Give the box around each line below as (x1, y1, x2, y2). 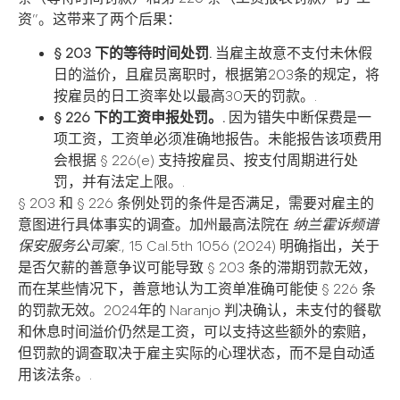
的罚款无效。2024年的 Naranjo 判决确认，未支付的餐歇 (18, 303, 381, 321)
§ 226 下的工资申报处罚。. (54, 110, 225, 128)
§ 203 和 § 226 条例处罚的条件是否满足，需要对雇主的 (18, 196, 374, 213)
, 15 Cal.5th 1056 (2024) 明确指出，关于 (121, 238, 379, 256)
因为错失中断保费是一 (225, 110, 371, 128)
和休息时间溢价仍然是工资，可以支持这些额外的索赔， (18, 324, 375, 342)
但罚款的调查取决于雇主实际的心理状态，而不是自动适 (18, 346, 375, 363)
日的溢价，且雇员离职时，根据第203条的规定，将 (54, 67, 379, 85)
